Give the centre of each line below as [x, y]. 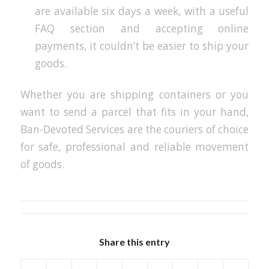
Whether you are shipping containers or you [134, 94]
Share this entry [134, 242]
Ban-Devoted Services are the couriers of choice [134, 129]
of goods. [42, 164]
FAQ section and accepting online [142, 28]
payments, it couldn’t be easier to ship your [142, 46]
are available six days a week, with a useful [142, 11]
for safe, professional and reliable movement [134, 147]
